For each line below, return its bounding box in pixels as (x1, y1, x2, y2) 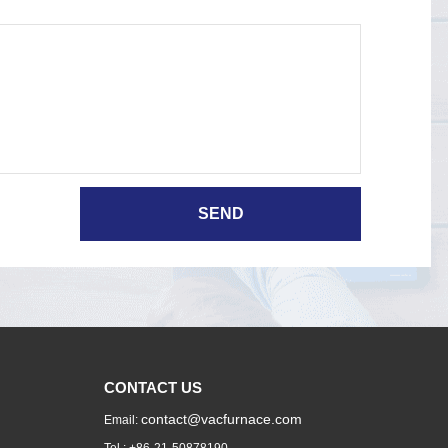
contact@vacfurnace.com (140, 411, 302, 428)
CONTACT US (103, 379, 202, 397)
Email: (103, 413, 141, 428)
